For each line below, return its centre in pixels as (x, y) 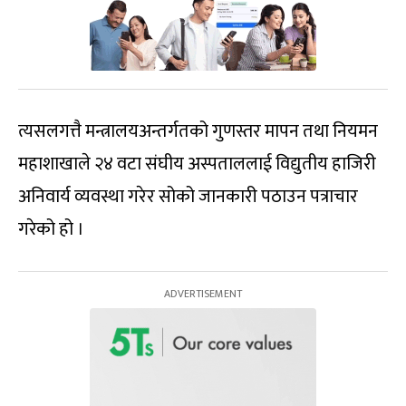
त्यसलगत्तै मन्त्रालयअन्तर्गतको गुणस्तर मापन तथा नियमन (198, 131)
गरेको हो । (51, 229)
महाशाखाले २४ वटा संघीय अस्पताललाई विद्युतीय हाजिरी (197, 164)
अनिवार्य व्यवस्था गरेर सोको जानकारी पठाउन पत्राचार (188, 196)
